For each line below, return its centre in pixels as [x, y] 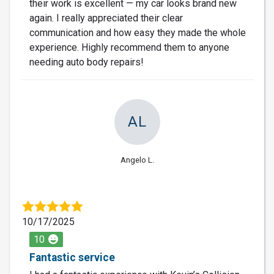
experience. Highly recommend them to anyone [129, 47]
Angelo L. [137, 160]
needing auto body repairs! [87, 62]
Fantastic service [72, 257]
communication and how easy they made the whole [138, 32]
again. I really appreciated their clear [106, 18]
